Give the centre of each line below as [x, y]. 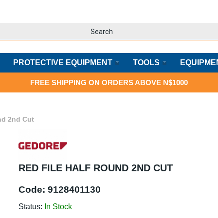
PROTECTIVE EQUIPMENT [63, 63]
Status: [31, 206]
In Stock [58, 206]
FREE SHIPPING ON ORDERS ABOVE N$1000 [109, 82]
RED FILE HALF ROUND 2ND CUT [96, 168]
